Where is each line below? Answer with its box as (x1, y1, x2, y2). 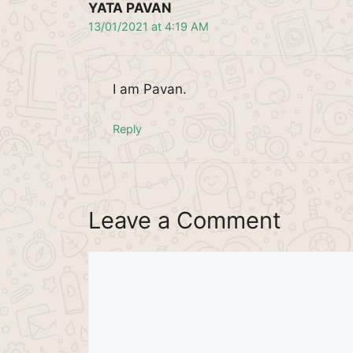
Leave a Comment (88, 206, 281, 234)
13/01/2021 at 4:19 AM (88, 20, 209, 33)
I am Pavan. (113, 80, 187, 97)
